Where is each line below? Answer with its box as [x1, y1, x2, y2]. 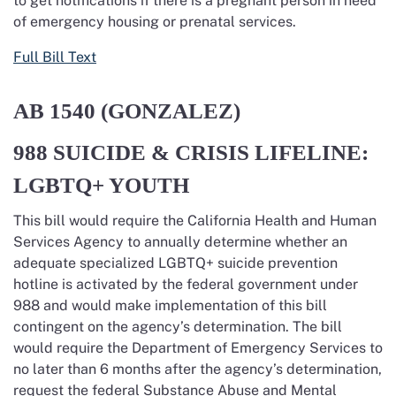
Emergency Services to [231, 339, 383, 356]
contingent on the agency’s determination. [13, 318, 289, 335]
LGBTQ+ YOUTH [13, 173, 189, 197]
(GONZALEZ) [101, 99, 246, 123]
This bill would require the [13, 212, 187, 229]
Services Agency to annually [13, 233, 204, 250]
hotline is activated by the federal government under [13, 276, 358, 293]
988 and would [13, 297, 115, 314]
